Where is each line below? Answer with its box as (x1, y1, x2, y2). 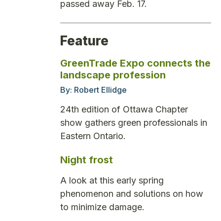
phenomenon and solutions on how (60, 188, 203, 199)
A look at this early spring (60, 175, 164, 185)
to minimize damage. (60, 201, 145, 212)
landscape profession (60, 69, 166, 81)
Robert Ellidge (74, 84, 127, 95)
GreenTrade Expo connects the (60, 57, 211, 69)
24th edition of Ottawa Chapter (60, 104, 188, 115)
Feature (60, 33, 109, 48)
